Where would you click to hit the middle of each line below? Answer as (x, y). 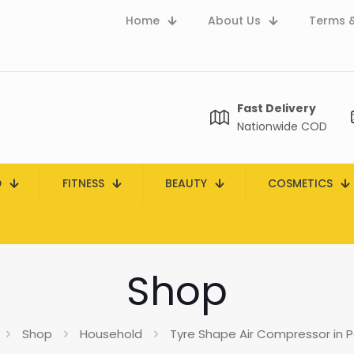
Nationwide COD (282, 126)
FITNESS (83, 183)
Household (111, 334)
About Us (234, 21)
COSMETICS (300, 183)
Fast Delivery (277, 108)
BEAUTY (186, 183)
